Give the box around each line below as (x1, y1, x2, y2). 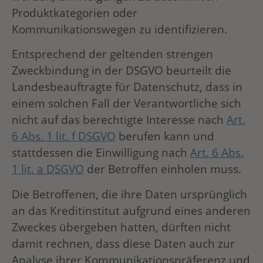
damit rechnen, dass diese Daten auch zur (12, 235, 235, 251)
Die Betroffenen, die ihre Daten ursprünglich (12, 186, 247, 202)
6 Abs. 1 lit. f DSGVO (12, 128, 116, 144)
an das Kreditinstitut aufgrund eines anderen (12, 202, 251, 218)
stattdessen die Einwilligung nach (12, 144, 190, 161)
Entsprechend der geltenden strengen (12, 46, 213, 62)
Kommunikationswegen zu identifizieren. (12, 21, 227, 38)
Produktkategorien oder (12, 5, 137, 21)
